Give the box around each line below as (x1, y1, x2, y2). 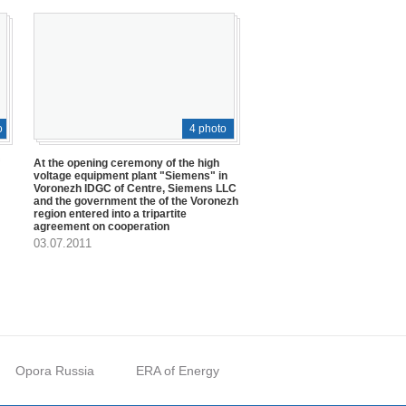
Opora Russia (14, 363, 94, 379)
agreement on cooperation (34, 219, 169, 233)
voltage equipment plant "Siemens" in (34, 169, 227, 182)
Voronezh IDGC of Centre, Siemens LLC (34, 181, 237, 195)
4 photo (189, 121, 227, 135)
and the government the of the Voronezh (34, 194, 238, 208)
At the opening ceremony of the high (34, 156, 219, 169)
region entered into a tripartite (34, 207, 187, 220)
